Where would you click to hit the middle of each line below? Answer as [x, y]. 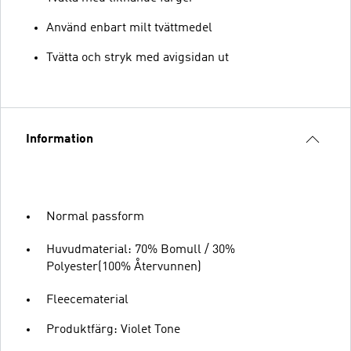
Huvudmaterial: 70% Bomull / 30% [141, 250]
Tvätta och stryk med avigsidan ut [138, 58]
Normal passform [95, 217]
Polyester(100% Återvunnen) [124, 267]
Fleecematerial [87, 300]
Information [60, 139]
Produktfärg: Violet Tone [113, 329]
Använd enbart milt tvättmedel [129, 28]
